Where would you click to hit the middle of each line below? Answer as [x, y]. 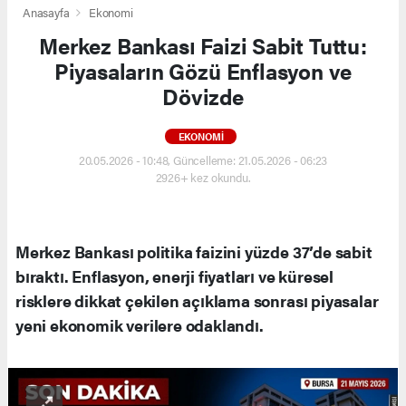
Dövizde [203, 97]
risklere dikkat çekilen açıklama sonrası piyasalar [197, 301]
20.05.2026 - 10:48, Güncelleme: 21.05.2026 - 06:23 [203, 160]
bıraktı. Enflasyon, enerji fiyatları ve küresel [174, 276]
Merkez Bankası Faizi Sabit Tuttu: [203, 46]
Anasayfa [48, 13]
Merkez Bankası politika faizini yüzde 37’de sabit [194, 252]
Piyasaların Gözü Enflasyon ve [203, 71]
